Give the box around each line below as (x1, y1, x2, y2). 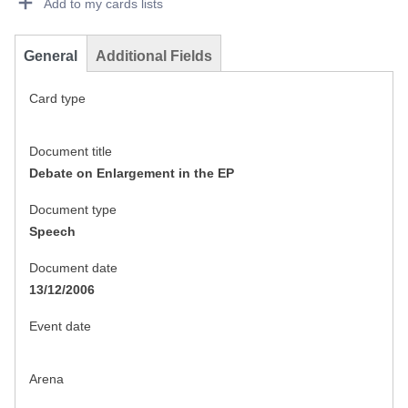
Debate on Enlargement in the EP (29, 166, 234, 181)
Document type (29, 202, 117, 218)
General (24, 48, 77, 65)
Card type (29, 91, 86, 107)
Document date (29, 260, 117, 276)
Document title (29, 144, 112, 159)
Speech (29, 224, 76, 240)
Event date (29, 319, 91, 334)
